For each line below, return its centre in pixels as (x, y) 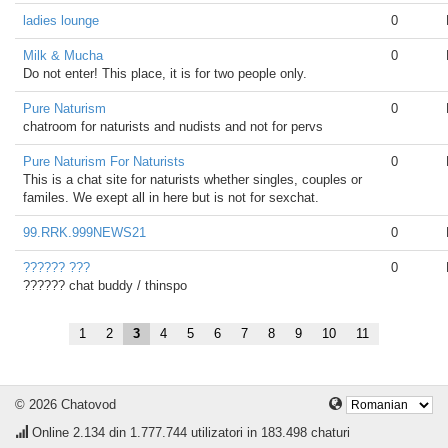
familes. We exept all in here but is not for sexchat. (171, 197)
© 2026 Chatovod (65, 404)
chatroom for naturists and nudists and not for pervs (173, 126)
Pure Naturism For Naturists (104, 161)
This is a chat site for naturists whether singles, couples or (192, 179)
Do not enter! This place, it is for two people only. (165, 73)
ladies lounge (61, 20)
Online (50, 432)
